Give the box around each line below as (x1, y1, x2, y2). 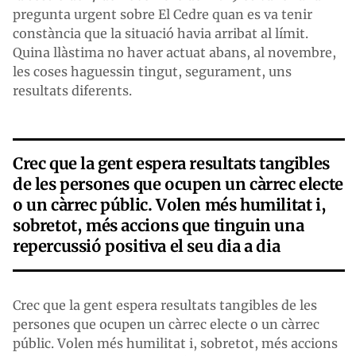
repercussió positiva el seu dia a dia (13, 236, 281, 256)
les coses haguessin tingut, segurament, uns (13, 64, 292, 79)
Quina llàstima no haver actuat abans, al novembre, (13, 44, 336, 60)
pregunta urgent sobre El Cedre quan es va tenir (13, 6, 312, 22)
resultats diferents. (13, 83, 132, 99)
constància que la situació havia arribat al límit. (13, 25, 308, 41)
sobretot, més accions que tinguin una (13, 215, 304, 235)
